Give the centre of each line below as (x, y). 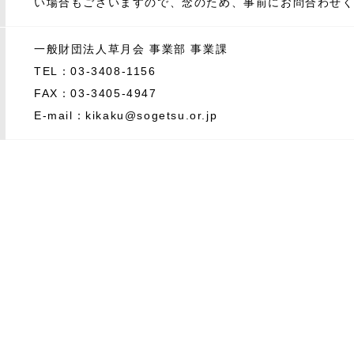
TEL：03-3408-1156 (95, 71)
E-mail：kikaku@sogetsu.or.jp (126, 115)
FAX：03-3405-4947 (96, 93)
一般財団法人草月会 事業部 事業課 (131, 49)
